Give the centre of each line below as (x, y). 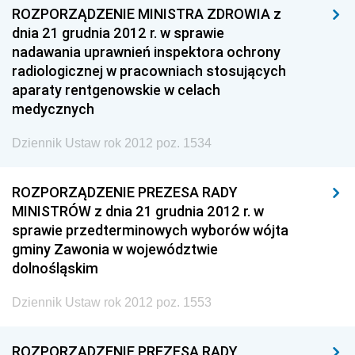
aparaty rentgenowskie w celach (116, 90)
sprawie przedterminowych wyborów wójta (150, 230)
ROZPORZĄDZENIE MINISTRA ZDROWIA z (147, 14)
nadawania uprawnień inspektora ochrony (146, 52)
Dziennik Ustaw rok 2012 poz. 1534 (112, 143)
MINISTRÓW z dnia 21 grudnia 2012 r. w (138, 211)
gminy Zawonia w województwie (115, 249)
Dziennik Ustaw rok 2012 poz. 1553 (112, 302)
